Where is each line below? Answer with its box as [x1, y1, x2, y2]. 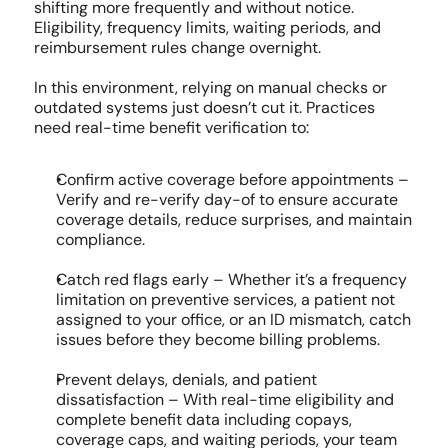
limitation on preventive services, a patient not [55, 289, 395, 310]
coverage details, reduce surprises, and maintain [55, 209, 412, 230]
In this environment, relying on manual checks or [33, 77, 387, 98]
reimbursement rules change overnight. [33, 37, 321, 58]
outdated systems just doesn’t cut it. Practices [33, 97, 375, 118]
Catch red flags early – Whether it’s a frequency [55, 269, 407, 290]
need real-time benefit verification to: [33, 117, 309, 138]
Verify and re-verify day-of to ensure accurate [55, 189, 398, 210]
